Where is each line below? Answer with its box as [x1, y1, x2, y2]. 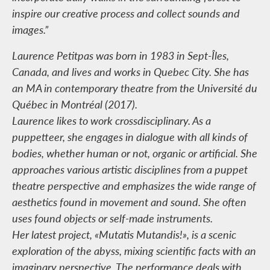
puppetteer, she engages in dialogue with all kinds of [12, 129, 248, 145]
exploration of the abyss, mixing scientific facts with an [12, 243, 256, 259]
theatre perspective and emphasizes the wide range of [12, 178, 256, 193]
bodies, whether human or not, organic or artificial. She [12, 145, 257, 161]
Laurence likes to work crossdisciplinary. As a [12, 113, 211, 128]
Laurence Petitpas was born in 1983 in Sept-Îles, [12, 48, 229, 63]
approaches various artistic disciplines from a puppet [12, 162, 248, 177]
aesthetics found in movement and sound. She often [12, 194, 246, 210]
